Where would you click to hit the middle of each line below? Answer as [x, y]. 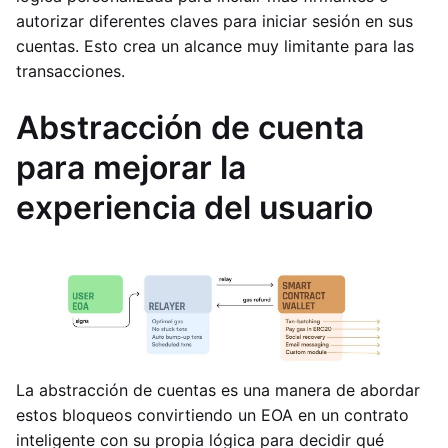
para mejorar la [131, 167]
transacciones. [70, 71]
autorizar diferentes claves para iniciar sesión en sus [214, 21]
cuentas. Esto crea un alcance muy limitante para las [215, 46]
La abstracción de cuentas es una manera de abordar [218, 390]
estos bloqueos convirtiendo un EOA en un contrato [212, 415]
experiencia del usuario [194, 207]
